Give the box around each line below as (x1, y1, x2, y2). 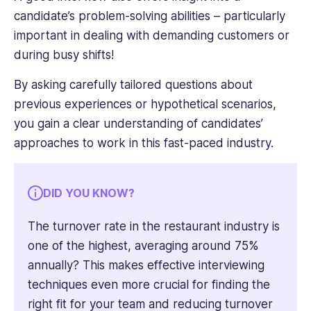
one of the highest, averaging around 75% (28, 238, 259, 253)
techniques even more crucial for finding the (28, 277, 270, 292)
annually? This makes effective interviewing (28, 258, 264, 272)
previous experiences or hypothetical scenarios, (14, 96, 276, 111)
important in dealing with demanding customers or (14, 28, 289, 43)
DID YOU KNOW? (43, 185, 135, 200)
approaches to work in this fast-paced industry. (14, 135, 274, 150)
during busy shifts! (14, 48, 114, 62)
